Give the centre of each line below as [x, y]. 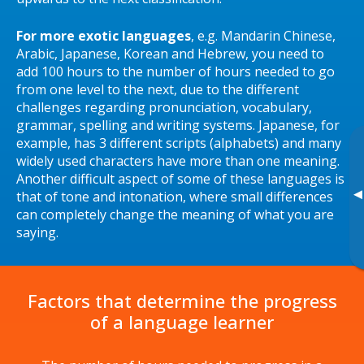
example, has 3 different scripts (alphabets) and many [179, 143]
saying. [37, 232]
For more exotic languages [104, 36]
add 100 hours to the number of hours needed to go [175, 71]
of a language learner [182, 322]
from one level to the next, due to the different [158, 89]
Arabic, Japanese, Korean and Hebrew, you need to [170, 54]
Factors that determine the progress [182, 301]
